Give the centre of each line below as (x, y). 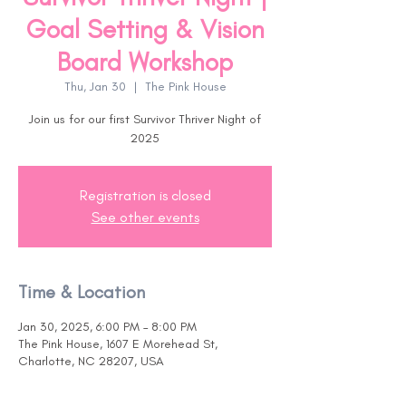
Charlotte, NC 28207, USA (91, 361)
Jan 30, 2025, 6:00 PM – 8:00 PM (107, 327)
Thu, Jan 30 (95, 87)
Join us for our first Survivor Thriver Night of (145, 119)
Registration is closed (145, 195)
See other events (145, 217)
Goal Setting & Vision (145, 29)
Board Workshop (145, 62)
